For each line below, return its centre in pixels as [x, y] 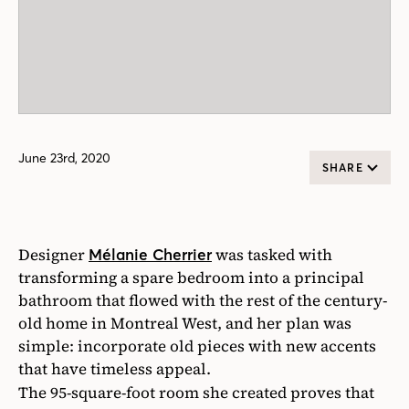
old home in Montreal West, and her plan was [185, 323]
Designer [53, 255]
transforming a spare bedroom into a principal [191, 278]
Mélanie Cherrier [150, 255]
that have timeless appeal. [115, 369]
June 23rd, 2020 [64, 158]
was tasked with [272, 255]
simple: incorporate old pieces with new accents [197, 346]
